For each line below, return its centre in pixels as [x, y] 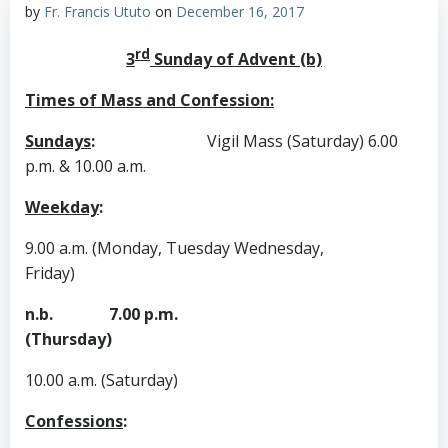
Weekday [62, 207]
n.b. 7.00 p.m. [101, 314]
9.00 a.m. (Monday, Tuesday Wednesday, [174, 248]
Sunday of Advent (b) [236, 59]
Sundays [58, 141]
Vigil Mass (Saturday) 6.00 [302, 141]
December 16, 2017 [240, 11]
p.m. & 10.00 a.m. [85, 166]
